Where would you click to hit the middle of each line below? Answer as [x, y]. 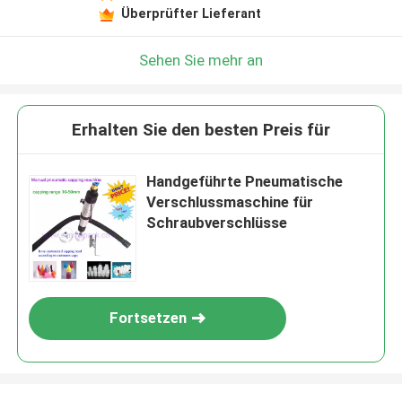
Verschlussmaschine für [230, 202]
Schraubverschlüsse [217, 223]
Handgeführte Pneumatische [245, 182]
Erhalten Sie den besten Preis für [201, 130]
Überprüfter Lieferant [191, 13]
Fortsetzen [149, 318]
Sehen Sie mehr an [201, 60]
